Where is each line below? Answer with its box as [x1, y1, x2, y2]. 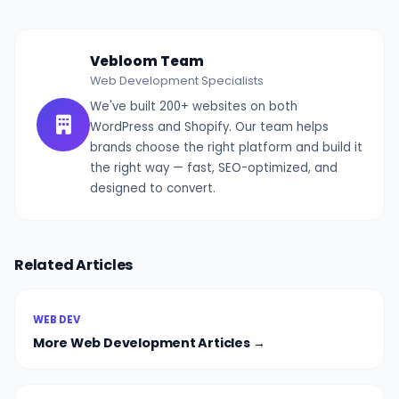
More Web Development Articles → [33, 334, 265, 353]
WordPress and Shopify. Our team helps [90, 118, 329, 135]
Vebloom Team [90, 52, 204, 71]
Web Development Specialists [90, 73, 264, 89]
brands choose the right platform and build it [90, 138, 362, 156]
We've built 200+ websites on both [90, 97, 297, 115]
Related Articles [14, 254, 134, 275]
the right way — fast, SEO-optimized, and [90, 159, 338, 176]
